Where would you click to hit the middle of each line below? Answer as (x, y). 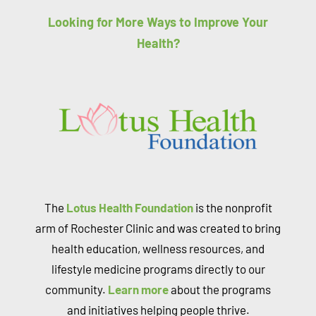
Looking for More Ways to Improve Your (158, 22)
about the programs (220, 289)
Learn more (138, 289)
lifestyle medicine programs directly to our (158, 268)
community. (77, 289)
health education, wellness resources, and (158, 248)
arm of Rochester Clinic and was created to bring (158, 227)
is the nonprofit (232, 207)
